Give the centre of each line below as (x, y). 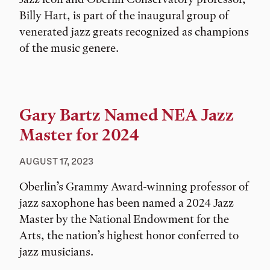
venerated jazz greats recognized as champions (134, 31)
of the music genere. (69, 48)
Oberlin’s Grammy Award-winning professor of (134, 186)
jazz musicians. (56, 251)
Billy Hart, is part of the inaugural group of (124, 15)
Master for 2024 (79, 135)
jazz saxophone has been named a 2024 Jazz (127, 202)
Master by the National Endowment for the (124, 219)
